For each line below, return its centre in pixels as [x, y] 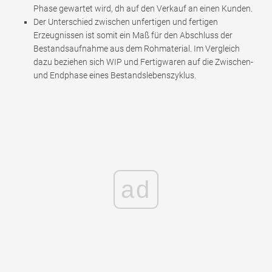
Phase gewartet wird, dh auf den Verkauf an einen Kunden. [143, 8]
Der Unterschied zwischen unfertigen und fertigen [126, 22]
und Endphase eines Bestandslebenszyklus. [115, 75]
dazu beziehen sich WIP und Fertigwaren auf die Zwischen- [143, 62]
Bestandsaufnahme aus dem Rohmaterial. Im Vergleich [137, 48]
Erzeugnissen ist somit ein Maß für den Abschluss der [133, 35]
